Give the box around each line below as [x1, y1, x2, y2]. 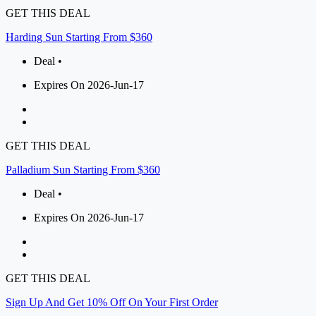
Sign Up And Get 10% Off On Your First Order [6, 296, 218, 308]
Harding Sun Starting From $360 [6, 30, 152, 43]
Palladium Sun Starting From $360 [6, 163, 160, 176]
